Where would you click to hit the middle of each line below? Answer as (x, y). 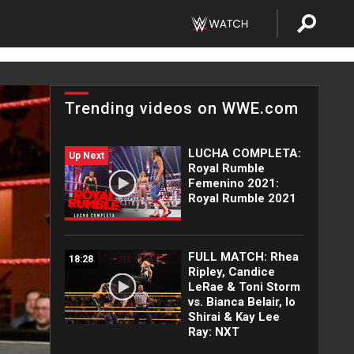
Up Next (87, 156)
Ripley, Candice (231, 272)
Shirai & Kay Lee (233, 317)
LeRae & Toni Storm (244, 287)
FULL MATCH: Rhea (243, 257)
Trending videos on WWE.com (182, 108)
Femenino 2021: (233, 183)
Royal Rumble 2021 (242, 198)
